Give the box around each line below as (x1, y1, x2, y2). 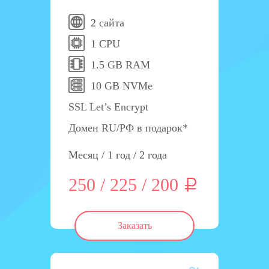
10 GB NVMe (91, 80, 153, 92)
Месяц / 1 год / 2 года (68, 149, 167, 161)
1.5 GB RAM (91, 59, 150, 71)
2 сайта (91, 17, 124, 29)
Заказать (117, 220, 152, 231)
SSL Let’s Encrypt (68, 101, 148, 113)
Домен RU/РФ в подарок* (68, 122, 188, 134)
